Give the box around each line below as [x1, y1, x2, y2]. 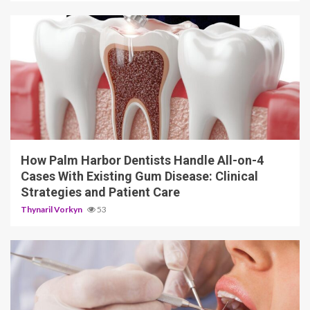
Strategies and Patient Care [21, 184, 180, 199]
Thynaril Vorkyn [21, 203, 84, 215]
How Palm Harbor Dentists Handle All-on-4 [21, 152, 264, 167]
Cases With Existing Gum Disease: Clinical [21, 168, 258, 183]
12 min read [21, 118, 67, 128]
